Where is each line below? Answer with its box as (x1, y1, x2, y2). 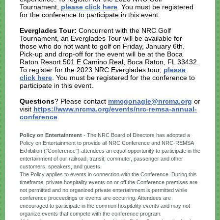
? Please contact (55, 97, 108, 105)
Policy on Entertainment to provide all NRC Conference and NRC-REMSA (20, 140, 193, 146)
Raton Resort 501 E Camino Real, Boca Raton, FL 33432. (20, 58, 199, 66)
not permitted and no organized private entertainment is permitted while (20, 187, 187, 193)
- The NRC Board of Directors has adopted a (83, 132, 190, 138)
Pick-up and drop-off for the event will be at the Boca (20, 50, 183, 58)
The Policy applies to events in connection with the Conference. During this (20, 171, 197, 177)
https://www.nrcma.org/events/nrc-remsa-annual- (33, 105, 197, 113)
